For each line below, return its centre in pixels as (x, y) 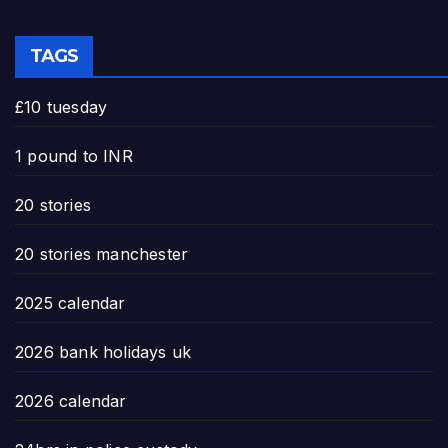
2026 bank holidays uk (103, 352)
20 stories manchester (102, 254)
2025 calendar (70, 303)
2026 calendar (71, 401)
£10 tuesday (61, 107)
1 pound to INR (74, 156)
